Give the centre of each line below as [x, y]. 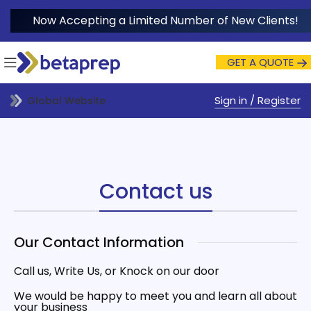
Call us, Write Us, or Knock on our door [117, 271]
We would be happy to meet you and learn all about [156, 296]
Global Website [67, 101]
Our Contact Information [99, 242]
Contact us [155, 192]
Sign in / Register [258, 100]
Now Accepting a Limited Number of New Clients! [166, 20]
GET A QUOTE [260, 62]
